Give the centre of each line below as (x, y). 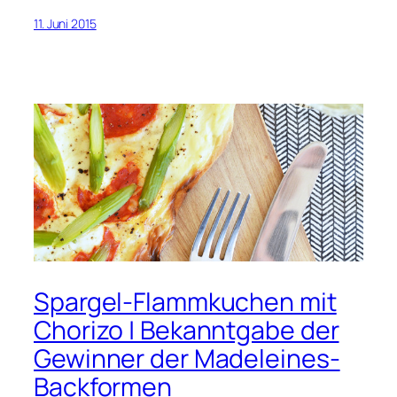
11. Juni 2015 (65, 23)
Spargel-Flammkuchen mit (185, 302)
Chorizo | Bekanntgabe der (187, 331)
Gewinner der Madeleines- (187, 359)
